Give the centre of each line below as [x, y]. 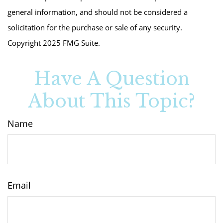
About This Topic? [111, 101]
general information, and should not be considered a [98, 12]
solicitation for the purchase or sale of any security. [95, 27]
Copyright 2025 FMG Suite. [54, 43]
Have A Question [111, 79]
